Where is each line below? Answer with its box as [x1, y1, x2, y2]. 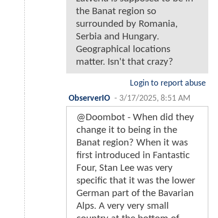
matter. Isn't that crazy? [76, 57, 173, 68]
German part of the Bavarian [76, 188, 194, 199]
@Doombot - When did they [76, 112, 194, 123]
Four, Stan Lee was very [76, 163, 173, 174]
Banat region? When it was [76, 138, 188, 148]
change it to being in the [76, 125, 177, 136]
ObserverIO [69, 94, 110, 103]
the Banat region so [76, 6, 156, 17]
